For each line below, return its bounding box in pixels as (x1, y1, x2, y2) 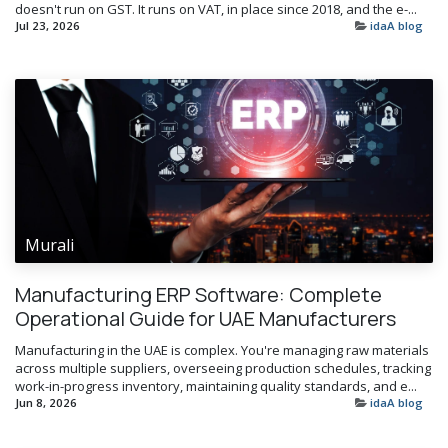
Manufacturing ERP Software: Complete (15, 280, 382, 308)
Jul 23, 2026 (15, 17, 80, 33)
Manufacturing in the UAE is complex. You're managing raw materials (15, 340, 429, 359)
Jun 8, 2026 (15, 394, 77, 410)
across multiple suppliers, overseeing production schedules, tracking (15, 358, 431, 377)
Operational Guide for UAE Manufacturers (15, 304, 396, 332)
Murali (25, 233, 74, 256)
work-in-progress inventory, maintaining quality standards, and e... (15, 376, 417, 395)
